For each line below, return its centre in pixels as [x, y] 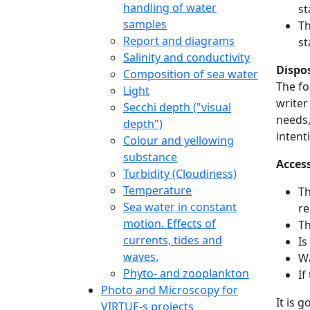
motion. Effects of [170, 223]
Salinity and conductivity [186, 57]
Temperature [157, 190]
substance [150, 157]
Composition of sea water [191, 74]
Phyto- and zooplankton [186, 273]
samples [145, 24]
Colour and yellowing [179, 140]
